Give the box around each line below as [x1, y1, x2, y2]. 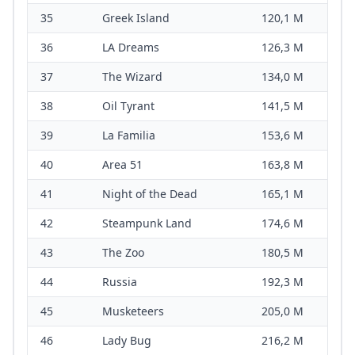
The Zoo [102, 245, 144, 261]
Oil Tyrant [102, 98, 155, 114]
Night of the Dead [102, 186, 197, 202]
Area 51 [102, 157, 143, 173]
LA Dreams [102, 40, 159, 55]
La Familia [102, 128, 155, 143]
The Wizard [102, 69, 162, 85]
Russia [102, 274, 137, 290]
